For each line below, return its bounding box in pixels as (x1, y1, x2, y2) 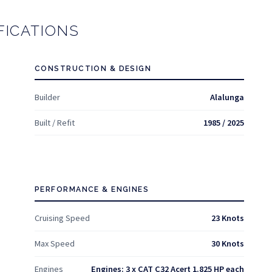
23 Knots (211, 212, 244, 224)
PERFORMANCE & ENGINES (35, 185, 149, 194)
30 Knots (211, 237, 244, 249)
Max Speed (35, 237, 75, 249)
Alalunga (210, 91, 244, 103)
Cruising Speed (35, 212, 90, 224)
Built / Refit (35, 117, 75, 128)
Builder (35, 91, 60, 103)
